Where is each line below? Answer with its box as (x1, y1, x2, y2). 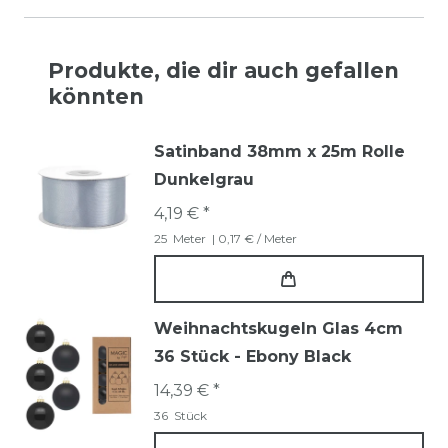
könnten (48, 84, 144, 110)
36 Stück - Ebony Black (154, 347, 351, 367)
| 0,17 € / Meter (209, 231, 297, 247)
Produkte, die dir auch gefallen (48, 58, 399, 84)
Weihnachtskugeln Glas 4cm (154, 319, 403, 339)
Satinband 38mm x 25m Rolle (154, 142, 405, 162)
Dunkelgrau (154, 170, 254, 190)
